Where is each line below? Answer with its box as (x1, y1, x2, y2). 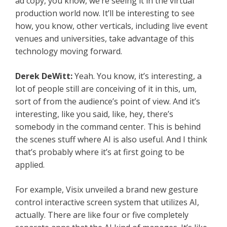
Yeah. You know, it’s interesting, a (74, 70, 202, 82)
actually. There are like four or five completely (15, 209, 188, 221)
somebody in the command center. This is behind (15, 121, 201, 133)
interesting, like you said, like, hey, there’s (15, 108, 173, 120)
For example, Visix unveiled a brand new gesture (15, 184, 198, 196)
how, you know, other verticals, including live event (15, 20, 208, 32)
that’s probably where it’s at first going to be (15, 146, 184, 158)
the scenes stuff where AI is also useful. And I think (15, 134, 207, 145)
